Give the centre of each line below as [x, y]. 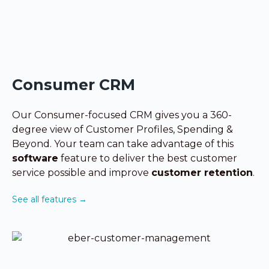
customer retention [202, 172]
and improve [120, 172]
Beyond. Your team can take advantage [108, 144]
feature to [84, 158]
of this [219, 144]
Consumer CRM [74, 84]
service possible [50, 172]
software [35, 158]
